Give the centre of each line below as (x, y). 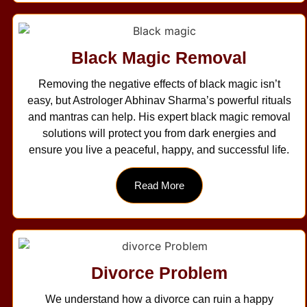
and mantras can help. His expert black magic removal (159, 116)
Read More (159, 185)
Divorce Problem (159, 273)
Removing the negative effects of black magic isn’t (159, 84)
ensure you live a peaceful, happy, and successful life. (159, 149)
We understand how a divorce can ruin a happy (159, 299)
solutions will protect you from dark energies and (159, 133)
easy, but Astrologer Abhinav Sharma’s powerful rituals (159, 100)
